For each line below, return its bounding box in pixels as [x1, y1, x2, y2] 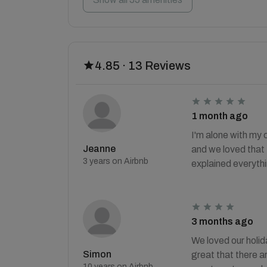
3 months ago [191, 216, 253, 226]
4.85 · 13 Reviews [95, 59, 191, 72]
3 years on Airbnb [83, 157, 148, 166]
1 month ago [191, 111, 248, 121]
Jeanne [83, 144, 116, 154]
